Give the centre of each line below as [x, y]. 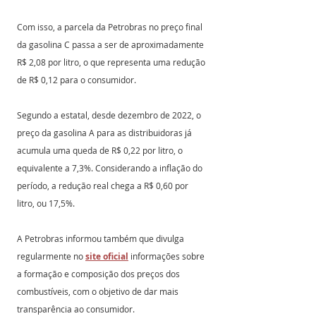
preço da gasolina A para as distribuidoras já [105, 133]
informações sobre [168, 256]
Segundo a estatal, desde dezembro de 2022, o [110, 115]
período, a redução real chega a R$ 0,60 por [104, 186]
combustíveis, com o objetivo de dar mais [99, 291]
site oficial [107, 256]
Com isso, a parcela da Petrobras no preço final [111, 27]
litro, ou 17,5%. [46, 203]
